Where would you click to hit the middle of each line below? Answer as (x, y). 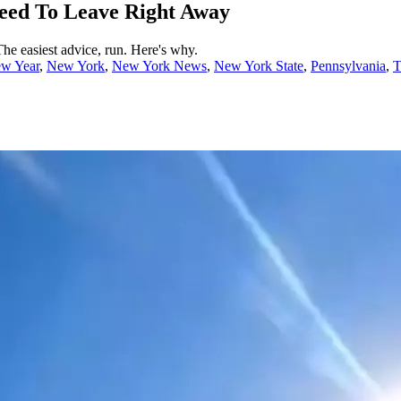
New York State (259, 66)
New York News (159, 66)
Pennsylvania (348, 66)
